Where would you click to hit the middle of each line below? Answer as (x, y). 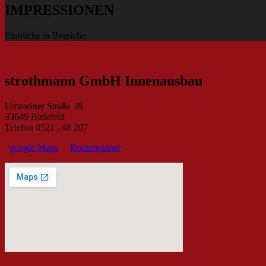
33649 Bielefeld (35, 116)
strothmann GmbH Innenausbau (104, 80)
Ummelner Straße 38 (44, 106)
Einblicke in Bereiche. (46, 36)
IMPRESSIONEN (59, 10)
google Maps (34, 147)
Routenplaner (95, 147)
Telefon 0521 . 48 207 (46, 127)
